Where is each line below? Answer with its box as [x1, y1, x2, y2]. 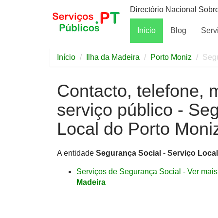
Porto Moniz [150, 53, 192, 61]
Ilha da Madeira [86, 53, 140, 61]
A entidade [57, 149, 96, 157]
